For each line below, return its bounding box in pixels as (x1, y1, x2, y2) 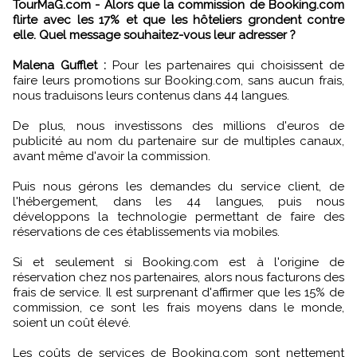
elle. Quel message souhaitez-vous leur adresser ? (13, 27, 296, 42)
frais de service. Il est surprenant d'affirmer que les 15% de (13, 284, 344, 300)
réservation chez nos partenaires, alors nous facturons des (13, 269, 344, 284)
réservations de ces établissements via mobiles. (13, 224, 280, 239)
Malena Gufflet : (13, 57, 106, 73)
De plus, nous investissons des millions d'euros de (13, 118, 344, 133)
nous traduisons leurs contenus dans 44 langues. (13, 88, 289, 103)
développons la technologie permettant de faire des (13, 209, 344, 224)
